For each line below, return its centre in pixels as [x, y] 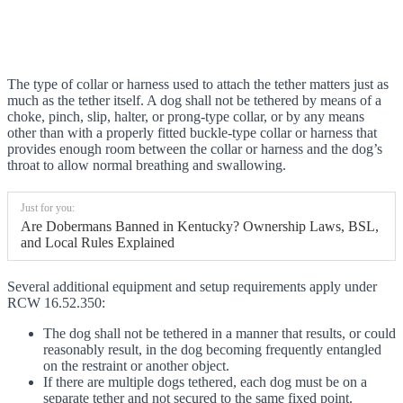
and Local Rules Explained [98, 243]
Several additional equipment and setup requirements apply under [192, 287]
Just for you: [48, 208]
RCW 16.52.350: [56, 303]
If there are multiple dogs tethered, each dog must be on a [205, 382]
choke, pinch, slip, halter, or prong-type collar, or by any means [186, 117]
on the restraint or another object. [136, 366]
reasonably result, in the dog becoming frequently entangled [212, 350]
